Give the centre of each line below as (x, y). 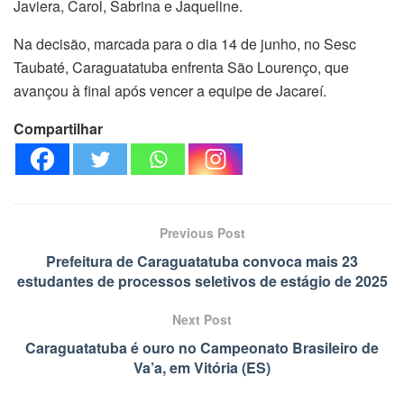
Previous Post (202, 232)
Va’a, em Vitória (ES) (202, 367)
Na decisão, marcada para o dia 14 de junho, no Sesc (185, 43)
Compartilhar (58, 128)
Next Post (202, 319)
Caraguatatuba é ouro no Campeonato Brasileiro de (202, 347)
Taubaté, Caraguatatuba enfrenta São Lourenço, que (181, 67)
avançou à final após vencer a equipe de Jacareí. (170, 90)
